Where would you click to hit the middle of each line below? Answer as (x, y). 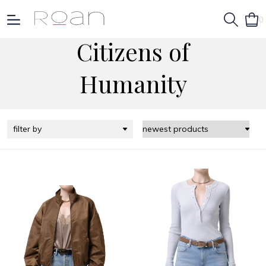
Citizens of (133, 51)
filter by (27, 129)
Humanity (133, 83)
